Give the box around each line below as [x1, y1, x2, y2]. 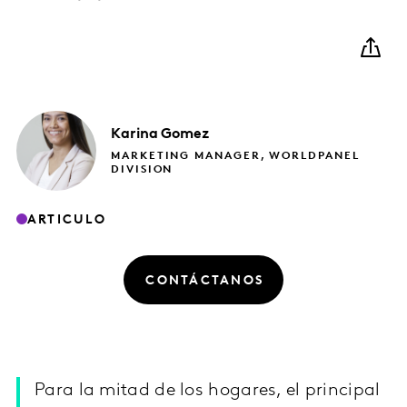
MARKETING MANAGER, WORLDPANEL [111, 151, 360, 163]
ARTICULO [27, 213, 106, 227]
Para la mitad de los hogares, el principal [35, 382, 381, 401]
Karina [111, 127, 158, 143]
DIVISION [111, 164, 174, 176]
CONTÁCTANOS [145, 273, 264, 288]
